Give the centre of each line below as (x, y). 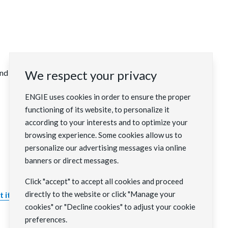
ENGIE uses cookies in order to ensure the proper (108, 97)
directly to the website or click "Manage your (100, 194)
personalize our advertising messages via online (106, 148)
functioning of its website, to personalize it (97, 109)
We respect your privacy (91, 75)
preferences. (46, 219)
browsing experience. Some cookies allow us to (104, 135)
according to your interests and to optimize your (106, 122)
